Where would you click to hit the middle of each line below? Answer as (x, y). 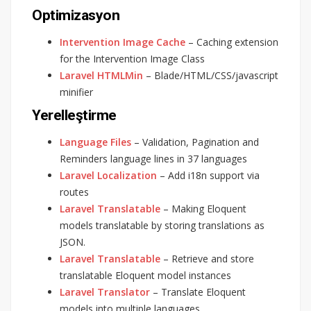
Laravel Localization (108, 175)
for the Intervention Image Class (132, 58)
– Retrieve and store (207, 258)
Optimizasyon (76, 15)
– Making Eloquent (203, 208)
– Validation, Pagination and (195, 142)
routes (74, 192)
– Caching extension (232, 42)
